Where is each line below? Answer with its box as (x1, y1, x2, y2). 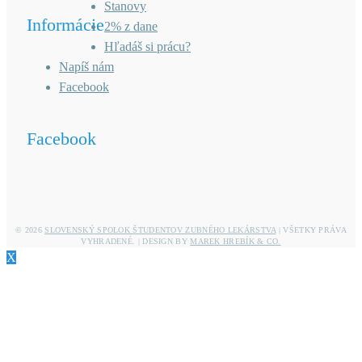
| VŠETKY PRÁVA (276, 225, 347, 235)
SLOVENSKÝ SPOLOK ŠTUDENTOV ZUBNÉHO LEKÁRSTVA (44, 225, 276, 235)
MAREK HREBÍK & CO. (190, 237, 281, 246)
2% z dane (104, 19, 158, 34)
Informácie (27, 15, 104, 36)
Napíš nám (59, 60, 114, 74)
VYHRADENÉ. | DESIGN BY (81, 237, 191, 246)
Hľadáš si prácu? (104, 40, 191, 54)
